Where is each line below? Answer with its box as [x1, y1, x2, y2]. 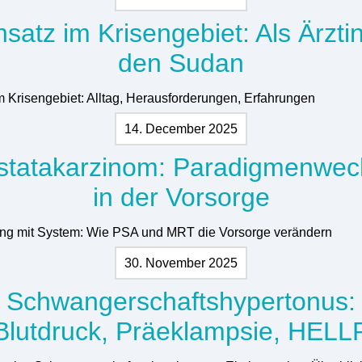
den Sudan [118, 48, 244, 78]
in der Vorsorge [92, 182, 270, 212]
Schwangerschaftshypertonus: [6, 286, 356, 316]
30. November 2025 [124, 255, 238, 270]
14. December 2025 [124, 121, 238, 136]
